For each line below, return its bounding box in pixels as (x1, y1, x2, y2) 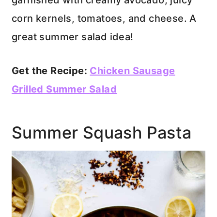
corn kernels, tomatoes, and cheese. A (12, 13, 197, 25)
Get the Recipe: (12, 65, 90, 77)
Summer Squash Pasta (12, 123, 192, 143)
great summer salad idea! (12, 31, 134, 43)
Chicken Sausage (90, 65, 175, 77)
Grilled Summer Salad (12, 83, 117, 95)
